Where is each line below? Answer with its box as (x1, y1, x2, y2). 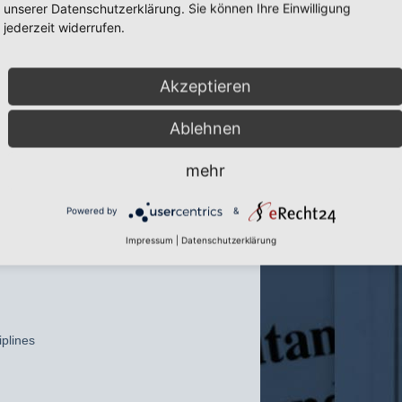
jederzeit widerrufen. (4, 19, 125, 34)
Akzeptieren (160, 76, 251, 95)
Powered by (66, 205, 118, 216)
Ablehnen (170, 118, 241, 137)
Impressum (126, 234, 173, 245)
